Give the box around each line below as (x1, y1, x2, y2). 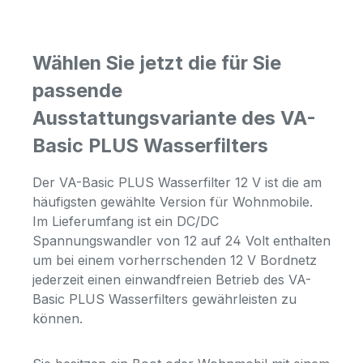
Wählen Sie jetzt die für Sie (32, 51, 281, 75)
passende (32, 79, 122, 103)
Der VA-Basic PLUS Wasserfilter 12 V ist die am (32, 174, 322, 191)
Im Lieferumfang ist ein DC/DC (32, 213, 219, 230)
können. (32, 310, 83, 327)
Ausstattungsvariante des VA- (32, 106, 316, 130)
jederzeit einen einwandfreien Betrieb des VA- (32, 271, 311, 288)
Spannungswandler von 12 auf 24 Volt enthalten (32, 233, 331, 250)
